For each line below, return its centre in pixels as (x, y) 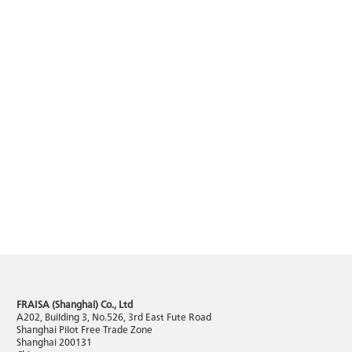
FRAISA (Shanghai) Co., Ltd (75, 303)
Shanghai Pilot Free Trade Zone (84, 328)
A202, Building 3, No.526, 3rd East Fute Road (114, 316)
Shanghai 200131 (54, 341)
